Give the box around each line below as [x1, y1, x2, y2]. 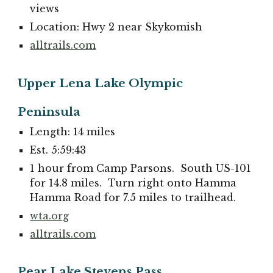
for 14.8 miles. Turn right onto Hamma [30, 176, 237, 189]
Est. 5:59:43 [30, 143, 87, 156]
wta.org [30, 209, 69, 222]
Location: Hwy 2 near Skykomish [30, 21, 203, 34]
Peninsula [18, 104, 81, 119]
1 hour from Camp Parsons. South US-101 [30, 161, 252, 174]
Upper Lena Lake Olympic [18, 76, 183, 90]
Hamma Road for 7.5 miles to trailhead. [30, 191, 236, 204]
